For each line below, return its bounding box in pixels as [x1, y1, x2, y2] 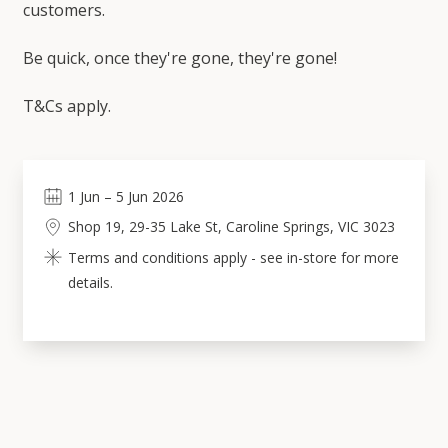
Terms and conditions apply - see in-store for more [67, 248, 399, 267]
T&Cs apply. [22, 95, 111, 117]
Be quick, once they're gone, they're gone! [22, 47, 337, 69]
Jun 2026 [127, 187, 184, 206]
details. [67, 273, 113, 292]
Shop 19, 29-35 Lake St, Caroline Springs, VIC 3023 [67, 217, 395, 236]
